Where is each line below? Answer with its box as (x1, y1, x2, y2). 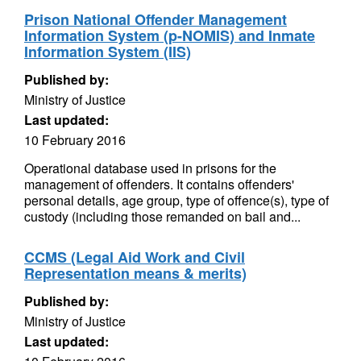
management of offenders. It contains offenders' (24, 175, 294, 193)
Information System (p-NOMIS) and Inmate (24, 25, 315, 46)
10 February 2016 (24, 131, 126, 149)
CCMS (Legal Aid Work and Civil (24, 247, 245, 268)
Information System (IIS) (24, 41, 191, 62)
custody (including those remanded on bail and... (24, 207, 301, 226)
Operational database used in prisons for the (24, 159, 276, 177)
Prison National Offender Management (24, 9, 287, 30)
